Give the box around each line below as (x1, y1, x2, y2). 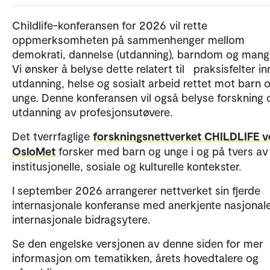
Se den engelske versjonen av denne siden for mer (12, 236, 263, 250)
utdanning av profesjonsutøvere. (12, 104, 172, 119)
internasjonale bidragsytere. (12, 212, 150, 226)
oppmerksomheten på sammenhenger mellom (12, 32, 245, 46)
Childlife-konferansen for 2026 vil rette (12, 17, 207, 32)
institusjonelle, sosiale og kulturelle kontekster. (12, 159, 241, 173)
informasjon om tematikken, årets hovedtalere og (12, 250, 259, 265)
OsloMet (12, 143, 58, 158)
